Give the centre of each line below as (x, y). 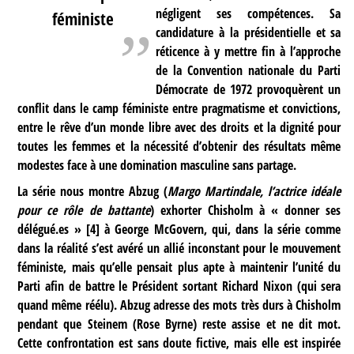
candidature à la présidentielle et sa (249, 33)
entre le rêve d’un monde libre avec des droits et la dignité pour (179, 128)
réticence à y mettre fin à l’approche (249, 52)
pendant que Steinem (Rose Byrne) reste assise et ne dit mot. (179, 324)
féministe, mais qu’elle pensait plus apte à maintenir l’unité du (179, 267)
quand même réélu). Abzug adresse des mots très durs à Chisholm (179, 305)
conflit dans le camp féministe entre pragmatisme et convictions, (179, 109)
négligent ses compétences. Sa (249, 14)
